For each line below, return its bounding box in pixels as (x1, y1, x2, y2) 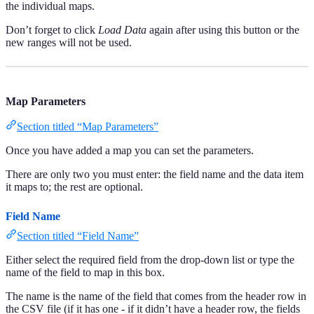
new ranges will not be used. (6, 36, 132, 49)
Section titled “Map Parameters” (17, 121, 158, 133)
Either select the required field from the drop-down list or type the (6, 254, 294, 266)
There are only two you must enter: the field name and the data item (6, 168, 303, 181)
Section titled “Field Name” (17, 230, 139, 243)
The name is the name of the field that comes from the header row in (6, 290, 306, 303)
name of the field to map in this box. (6, 266, 165, 279)
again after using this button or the (146, 24, 299, 36)
